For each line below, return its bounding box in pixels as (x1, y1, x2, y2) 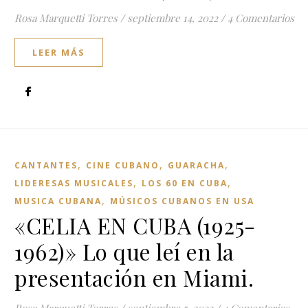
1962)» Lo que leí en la (14, 236, 234, 266)
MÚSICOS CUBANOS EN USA (110, 195, 254, 207)
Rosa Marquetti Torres (14, 11, 118, 25)
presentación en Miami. (14, 263, 254, 292)
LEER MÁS (32, 46, 85, 58)
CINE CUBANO (86, 159, 159, 171)
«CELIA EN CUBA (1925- (14, 210, 256, 240)
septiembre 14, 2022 (127, 11, 218, 25)
